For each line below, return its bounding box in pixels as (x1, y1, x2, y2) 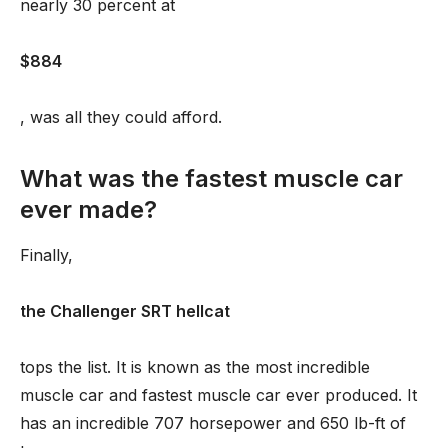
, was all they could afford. (20, 107, 222, 127)
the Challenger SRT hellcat (20, 301, 230, 321)
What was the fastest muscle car (20, 164, 403, 193)
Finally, (20, 245, 73, 265)
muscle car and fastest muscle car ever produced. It (20, 385, 417, 405)
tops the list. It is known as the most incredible (20, 357, 370, 377)
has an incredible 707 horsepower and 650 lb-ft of (20, 413, 406, 433)
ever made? (20, 195, 157, 224)
